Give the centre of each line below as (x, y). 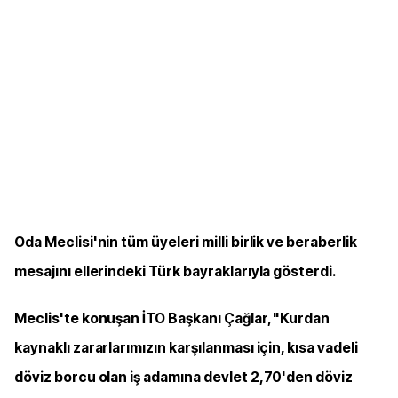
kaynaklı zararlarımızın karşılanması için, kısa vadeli (186, 348)
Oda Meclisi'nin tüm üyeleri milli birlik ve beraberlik (186, 242)
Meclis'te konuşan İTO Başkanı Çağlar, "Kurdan (172, 318)
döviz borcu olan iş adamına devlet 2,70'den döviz (184, 377)
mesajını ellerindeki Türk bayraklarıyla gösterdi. (175, 271)
